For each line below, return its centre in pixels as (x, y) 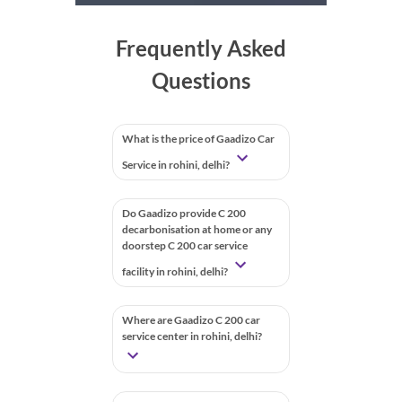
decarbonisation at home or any (197, 229)
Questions (201, 80)
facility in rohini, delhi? (176, 271)
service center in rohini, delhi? (192, 336)
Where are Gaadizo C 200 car (191, 320)
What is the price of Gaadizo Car (198, 139)
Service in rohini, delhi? (177, 165)
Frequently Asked (201, 48)
